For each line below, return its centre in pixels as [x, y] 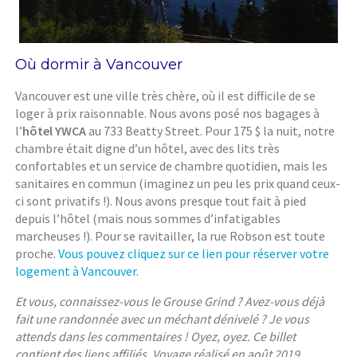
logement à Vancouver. [77, 271]
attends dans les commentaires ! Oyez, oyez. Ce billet [156, 337]
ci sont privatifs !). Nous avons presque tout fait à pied [161, 201]
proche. [37, 254]
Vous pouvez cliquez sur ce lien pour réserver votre [194, 254]
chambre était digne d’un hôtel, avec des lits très [148, 149]
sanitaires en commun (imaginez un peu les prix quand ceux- [178, 184]
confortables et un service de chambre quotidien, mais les [172, 166]
